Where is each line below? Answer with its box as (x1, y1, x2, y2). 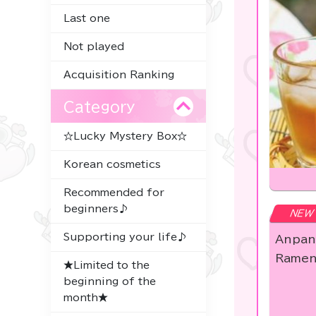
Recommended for (63, 187, 164, 197)
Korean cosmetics (63, 159, 161, 169)
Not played (63, 41, 124, 51)
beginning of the (63, 276, 156, 286)
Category (63, 99, 135, 114)
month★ (63, 292, 108, 303)
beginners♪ (63, 203, 128, 214)
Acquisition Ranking (63, 69, 174, 80)
